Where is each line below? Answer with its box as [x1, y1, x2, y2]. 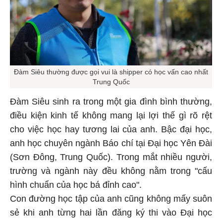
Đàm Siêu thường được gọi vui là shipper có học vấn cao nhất [14, 69, 208, 78]
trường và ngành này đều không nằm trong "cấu [10, 167, 212, 178]
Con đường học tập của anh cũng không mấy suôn [10, 195, 212, 206]
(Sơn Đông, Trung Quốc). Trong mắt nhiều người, [10, 154, 212, 164]
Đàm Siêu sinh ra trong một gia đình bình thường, [10, 98, 212, 109]
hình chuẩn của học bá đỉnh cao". [10, 181, 142, 192]
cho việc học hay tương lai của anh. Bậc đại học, [10, 126, 212, 136]
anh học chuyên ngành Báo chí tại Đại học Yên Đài [10, 140, 212, 150]
